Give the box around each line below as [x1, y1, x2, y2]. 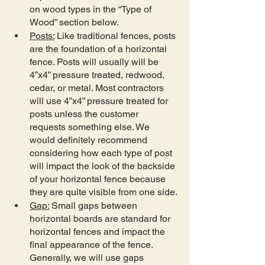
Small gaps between [49, 199, 140, 211]
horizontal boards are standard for [30, 212, 173, 224]
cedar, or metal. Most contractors [30, 82, 166, 93]
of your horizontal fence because [30, 173, 168, 185]
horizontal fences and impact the [30, 225, 167, 237]
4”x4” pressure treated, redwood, [30, 69, 167, 80]
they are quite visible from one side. [30, 186, 177, 198]
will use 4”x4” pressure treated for [30, 95, 170, 106]
